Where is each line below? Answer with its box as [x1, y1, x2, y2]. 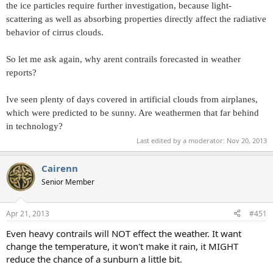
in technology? [6, 121, 63, 131]
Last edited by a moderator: [136, 136, 227, 146]
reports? [6, 67, 37, 77]
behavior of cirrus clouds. [6, 27, 104, 37]
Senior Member [41, 177, 94, 188]
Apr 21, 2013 [6, 208, 49, 219]
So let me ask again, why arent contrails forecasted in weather [6, 54, 241, 64]
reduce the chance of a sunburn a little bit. [6, 252, 182, 265]
